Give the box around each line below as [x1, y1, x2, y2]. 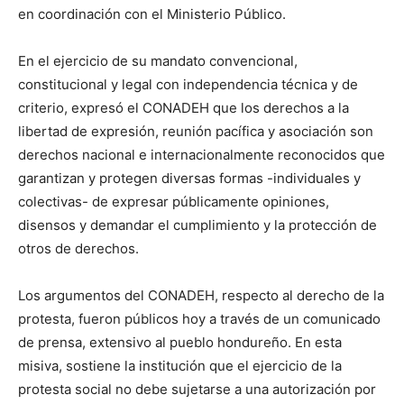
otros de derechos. [18, 239, 139, 257]
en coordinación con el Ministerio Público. [18, 5, 286, 23]
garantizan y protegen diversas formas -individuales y [18, 169, 361, 187]
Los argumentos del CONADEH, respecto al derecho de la [18, 286, 384, 304]
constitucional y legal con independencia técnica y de [18, 75, 358, 93]
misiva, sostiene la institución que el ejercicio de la [18, 356, 342, 374]
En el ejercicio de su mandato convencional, [18, 51, 298, 69]
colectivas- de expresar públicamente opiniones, [18, 192, 329, 210]
